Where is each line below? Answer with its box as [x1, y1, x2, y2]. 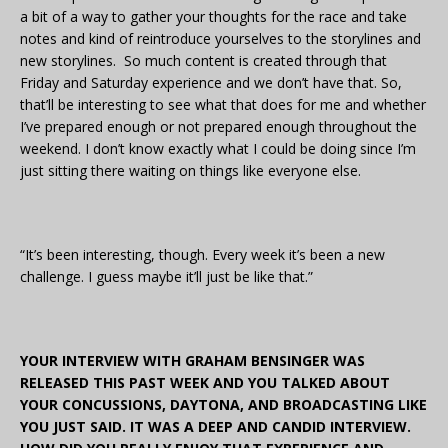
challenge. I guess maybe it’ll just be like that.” [20, 267, 313, 287]
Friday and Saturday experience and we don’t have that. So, [20, 73, 402, 93]
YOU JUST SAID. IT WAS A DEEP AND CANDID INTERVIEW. [20, 417, 411, 437]
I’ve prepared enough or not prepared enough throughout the [20, 117, 417, 137]
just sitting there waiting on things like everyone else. [20, 161, 361, 181]
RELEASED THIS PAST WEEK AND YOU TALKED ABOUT [20, 373, 390, 393]
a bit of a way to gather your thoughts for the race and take [20, 7, 407, 27]
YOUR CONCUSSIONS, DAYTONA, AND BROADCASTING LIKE [20, 395, 427, 415]
